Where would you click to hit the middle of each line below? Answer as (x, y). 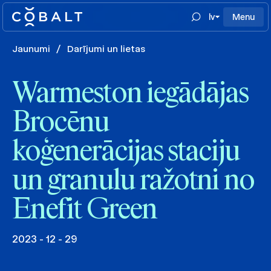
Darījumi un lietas (106, 49)
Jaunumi (31, 49)
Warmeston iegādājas (130, 94)
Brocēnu (61, 123)
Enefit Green (84, 211)
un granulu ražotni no (133, 181)
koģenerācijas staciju (126, 152)
